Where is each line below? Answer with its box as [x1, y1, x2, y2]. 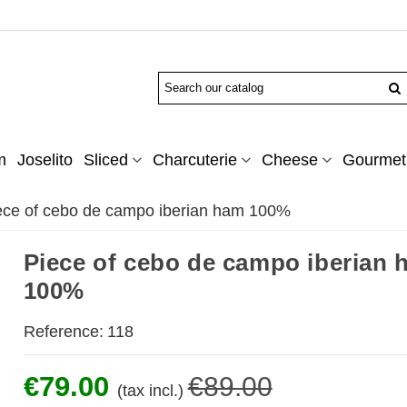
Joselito [16, 151, 73, 170]
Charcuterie [152, 151, 237, 170]
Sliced [83, 151, 128, 170]
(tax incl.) [116, 382, 184, 401]
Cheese [261, 151, 318, 170]
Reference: [23, 323, 104, 342]
